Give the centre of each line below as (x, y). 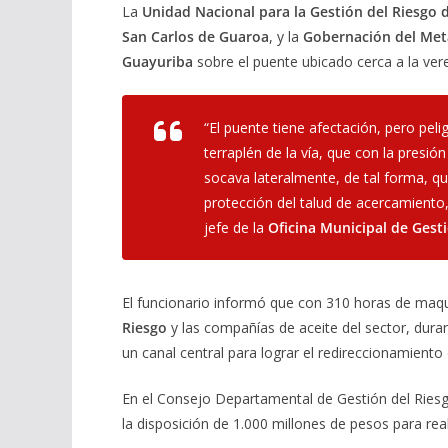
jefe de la (236, 227)
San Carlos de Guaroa (195, 36)
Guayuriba (157, 61)
